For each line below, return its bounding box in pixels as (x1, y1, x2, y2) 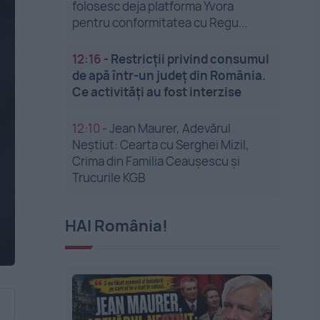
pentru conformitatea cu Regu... (72, 14, 248, 31)
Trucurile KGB (72, 169, 146, 186)
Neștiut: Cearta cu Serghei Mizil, (72, 136, 250, 153)
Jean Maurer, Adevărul (109, 120, 231, 136)
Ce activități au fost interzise (72, 84, 242, 100)
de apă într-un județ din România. (72, 67, 266, 84)
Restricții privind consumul (111, 51, 270, 67)
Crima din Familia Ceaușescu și (72, 153, 241, 169)
